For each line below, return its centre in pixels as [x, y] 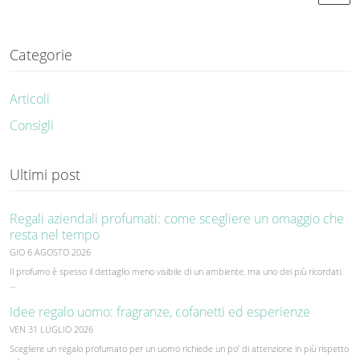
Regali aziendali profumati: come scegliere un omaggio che [177, 218]
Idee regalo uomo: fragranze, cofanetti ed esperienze [160, 311]
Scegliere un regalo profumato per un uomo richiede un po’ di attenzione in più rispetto [179, 348]
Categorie [41, 54]
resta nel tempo [55, 234]
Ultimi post [45, 174]
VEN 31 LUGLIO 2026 [51, 329]
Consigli [32, 125]
